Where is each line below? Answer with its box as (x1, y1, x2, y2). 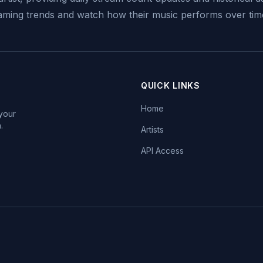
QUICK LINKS (141, 80, 200, 90)
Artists (141, 124, 164, 134)
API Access (141, 146, 184, 156)
